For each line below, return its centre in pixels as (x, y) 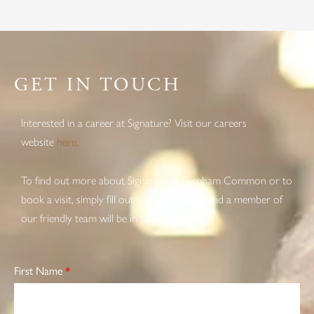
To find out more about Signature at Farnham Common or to (157, 180)
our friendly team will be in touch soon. (107, 218)
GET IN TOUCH (97, 85)
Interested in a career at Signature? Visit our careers (134, 123)
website (39, 142)
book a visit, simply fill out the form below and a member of (152, 199)
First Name (40, 271)
